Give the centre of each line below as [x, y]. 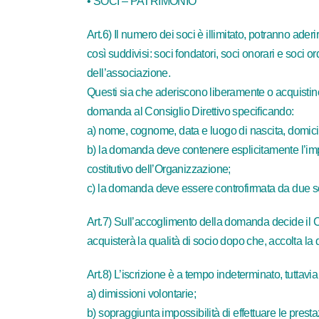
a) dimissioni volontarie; [141, 294]
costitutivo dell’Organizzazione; [159, 169]
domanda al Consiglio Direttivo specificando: [190, 111]
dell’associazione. [129, 73]
